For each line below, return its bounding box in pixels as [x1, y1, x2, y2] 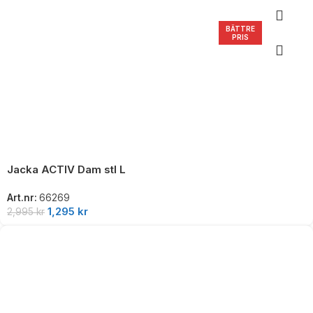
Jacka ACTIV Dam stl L [7, 162, 126, 176]
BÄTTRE [226, 24, 256, 33]
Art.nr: [7, 192, 39, 204]
